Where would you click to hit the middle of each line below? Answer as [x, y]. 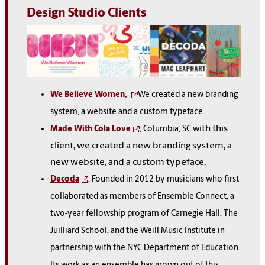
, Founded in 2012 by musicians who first [164, 179]
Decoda [65, 179]
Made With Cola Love [91, 129]
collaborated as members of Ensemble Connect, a [142, 196]
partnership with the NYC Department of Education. [145, 248]
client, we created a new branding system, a [141, 146]
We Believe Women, [90, 95]
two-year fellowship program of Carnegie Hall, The [144, 214]
